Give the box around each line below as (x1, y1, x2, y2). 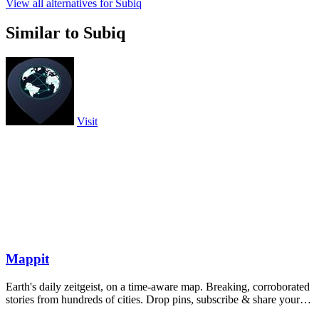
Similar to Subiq (6, 23, 125, 43)
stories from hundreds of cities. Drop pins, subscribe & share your (6, 293, 146, 305)
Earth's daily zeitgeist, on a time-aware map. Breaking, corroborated (6, 280, 206, 293)
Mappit (6, 251, 49, 267)
